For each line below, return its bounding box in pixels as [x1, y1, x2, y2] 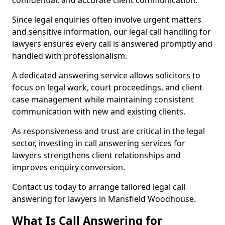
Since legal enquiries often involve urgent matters [12, 14, 201, 25]
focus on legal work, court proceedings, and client [12, 82, 202, 93]
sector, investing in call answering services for [12, 138, 185, 149]
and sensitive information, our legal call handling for [12, 26, 211, 37]
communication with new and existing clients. [12, 106, 185, 117]
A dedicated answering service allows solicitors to [12, 70, 200, 81]
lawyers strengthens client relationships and [12, 150, 181, 161]
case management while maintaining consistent [12, 94, 194, 105]
